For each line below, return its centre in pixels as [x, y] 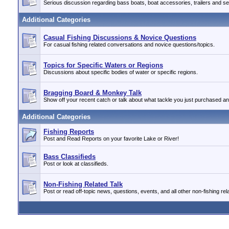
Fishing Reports [69, 132]
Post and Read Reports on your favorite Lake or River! [111, 139]
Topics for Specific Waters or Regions [103, 65]
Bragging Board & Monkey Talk [93, 93]
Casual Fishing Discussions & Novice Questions [120, 38]
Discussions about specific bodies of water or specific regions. [121, 72]
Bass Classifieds [70, 157]
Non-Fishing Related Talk [83, 184]
